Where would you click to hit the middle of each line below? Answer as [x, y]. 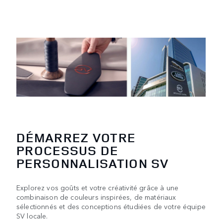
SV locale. [32, 215]
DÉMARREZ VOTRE [76, 137]
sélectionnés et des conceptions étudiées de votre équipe [111, 206]
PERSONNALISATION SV [93, 163]
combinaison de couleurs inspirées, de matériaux [96, 196]
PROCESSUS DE [67, 150]
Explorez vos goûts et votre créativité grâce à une [98, 187]
